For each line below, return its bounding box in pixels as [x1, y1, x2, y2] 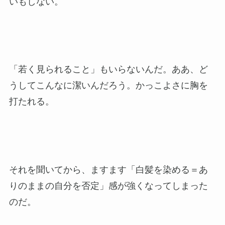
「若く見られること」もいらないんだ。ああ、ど [9, 64, 208, 75]
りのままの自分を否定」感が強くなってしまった [9, 180, 208, 191]
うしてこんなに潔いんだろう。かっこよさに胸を [9, 80, 208, 91]
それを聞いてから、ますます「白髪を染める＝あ [9, 164, 208, 175]
